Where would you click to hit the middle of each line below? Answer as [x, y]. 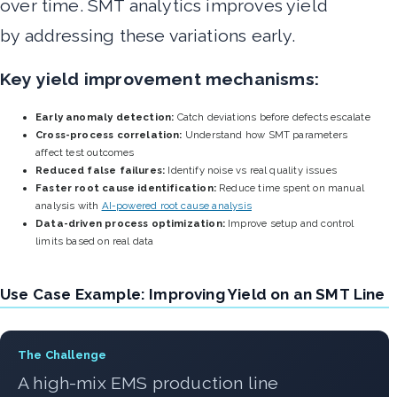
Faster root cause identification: [126, 188]
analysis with [69, 206]
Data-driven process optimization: [130, 224]
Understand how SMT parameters [265, 135]
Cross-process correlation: [109, 135]
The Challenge [62, 355]
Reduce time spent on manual [290, 188]
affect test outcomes [85, 153]
